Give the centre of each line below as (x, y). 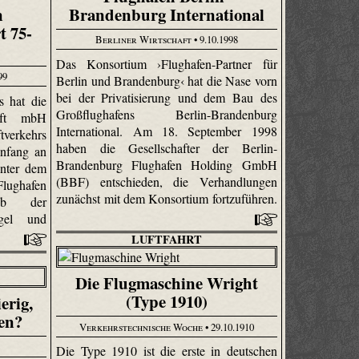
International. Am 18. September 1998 (167, 131)
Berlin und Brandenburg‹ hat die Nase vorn (167, 80)
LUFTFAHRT (166, 239)
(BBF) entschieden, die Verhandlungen (167, 181)
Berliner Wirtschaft (143, 40)
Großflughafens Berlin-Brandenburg (167, 114)
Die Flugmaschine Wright (166, 283)
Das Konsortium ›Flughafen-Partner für (167, 63)
